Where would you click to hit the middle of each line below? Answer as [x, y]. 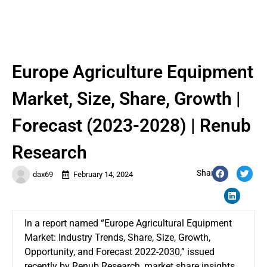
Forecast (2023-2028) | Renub [131, 125]
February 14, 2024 [103, 174]
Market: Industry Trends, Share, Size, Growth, [117, 237]
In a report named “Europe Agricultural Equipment [128, 223]
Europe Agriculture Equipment [133, 72]
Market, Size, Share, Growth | [126, 98]
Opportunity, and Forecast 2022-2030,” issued [119, 252]
